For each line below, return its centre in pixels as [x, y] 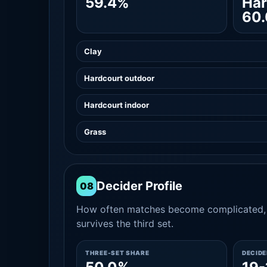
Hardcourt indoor [117, 105]
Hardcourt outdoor [119, 78]
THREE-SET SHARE [117, 253]
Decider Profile [139, 186]
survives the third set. [125, 223]
